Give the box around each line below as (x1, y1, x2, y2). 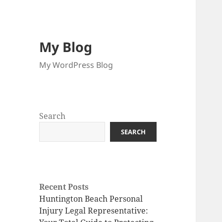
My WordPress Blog (39, 59, 113, 71)
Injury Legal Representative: (39, 205, 149, 217)
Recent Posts (39, 181, 89, 193)
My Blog (39, 38, 93, 56)
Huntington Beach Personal (39, 193, 143, 205)
